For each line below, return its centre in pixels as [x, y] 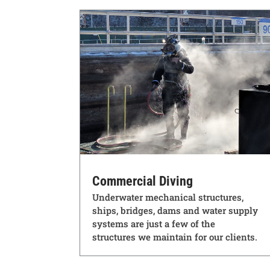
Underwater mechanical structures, [168, 197]
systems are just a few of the [154, 223]
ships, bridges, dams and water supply [175, 210]
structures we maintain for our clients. [175, 237]
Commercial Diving [143, 181]
